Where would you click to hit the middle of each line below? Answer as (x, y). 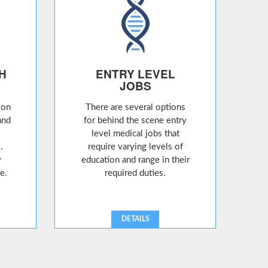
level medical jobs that (135, 134)
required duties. (135, 173)
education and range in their (135, 160)
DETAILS (135, 219)
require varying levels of (135, 147)
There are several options (135, 107)
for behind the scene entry (135, 121)
